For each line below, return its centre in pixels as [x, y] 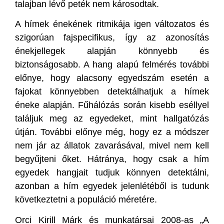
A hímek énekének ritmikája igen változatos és [112, 24]
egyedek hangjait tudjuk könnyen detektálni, [112, 173]
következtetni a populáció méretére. [86, 200]
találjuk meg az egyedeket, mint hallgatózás [112, 119]
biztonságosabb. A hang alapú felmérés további [112, 65]
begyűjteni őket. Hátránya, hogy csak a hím [112, 159]
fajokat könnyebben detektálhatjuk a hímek [112, 92]
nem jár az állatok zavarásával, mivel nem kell [112, 146]
